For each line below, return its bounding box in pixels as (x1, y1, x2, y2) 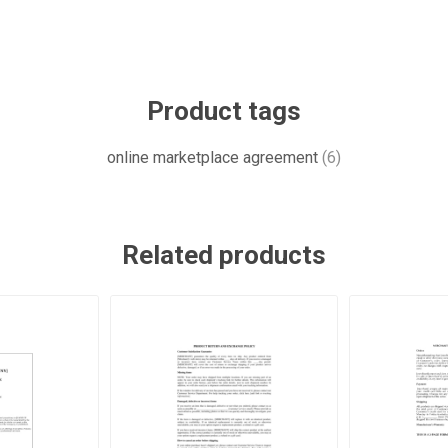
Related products (122, 240, 326, 270)
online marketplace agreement (107, 148, 318, 167)
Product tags (147, 96, 301, 126)
